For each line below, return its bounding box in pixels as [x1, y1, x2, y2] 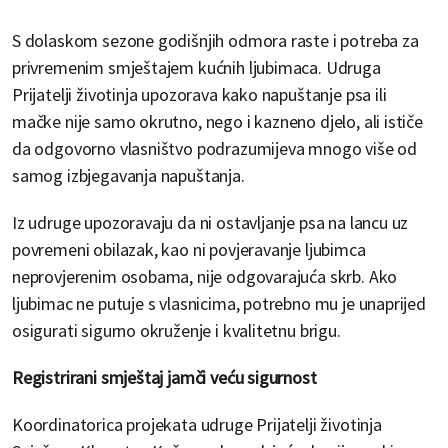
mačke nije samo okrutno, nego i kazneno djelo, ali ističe [12, 110, 423, 134]
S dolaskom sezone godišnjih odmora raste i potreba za [12, 29, 419, 53]
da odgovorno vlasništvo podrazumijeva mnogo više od [12, 137, 418, 161]
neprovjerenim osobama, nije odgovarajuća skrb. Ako [12, 265, 398, 289]
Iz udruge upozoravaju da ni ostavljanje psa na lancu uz [12, 211, 409, 235]
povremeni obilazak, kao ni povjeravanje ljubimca [12, 238, 366, 262]
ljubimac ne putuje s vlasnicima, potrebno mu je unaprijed [12, 292, 426, 316]
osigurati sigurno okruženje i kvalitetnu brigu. [12, 319, 341, 343]
